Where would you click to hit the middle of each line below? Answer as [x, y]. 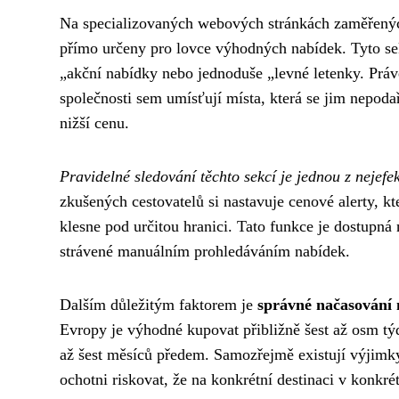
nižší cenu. [94, 123]
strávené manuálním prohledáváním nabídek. [205, 251]
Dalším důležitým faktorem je [159, 305]
